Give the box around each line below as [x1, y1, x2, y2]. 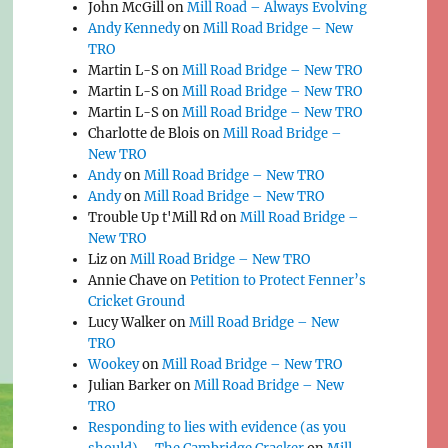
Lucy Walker [88, 314, 167, 332]
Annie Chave [88, 272, 168, 290]
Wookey [88, 356, 140, 374]
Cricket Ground [88, 293, 186, 311]
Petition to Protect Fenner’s [190, 272, 367, 290]
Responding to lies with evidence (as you [88, 419, 347, 437]
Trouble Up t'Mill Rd [88, 209, 218, 227]
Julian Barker [88, 377, 172, 395]
